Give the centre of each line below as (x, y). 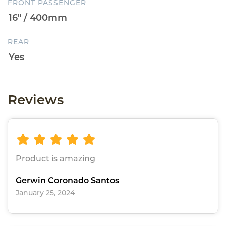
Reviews (36, 100)
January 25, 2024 (45, 193)
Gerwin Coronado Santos (67, 181)
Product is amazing (55, 159)
